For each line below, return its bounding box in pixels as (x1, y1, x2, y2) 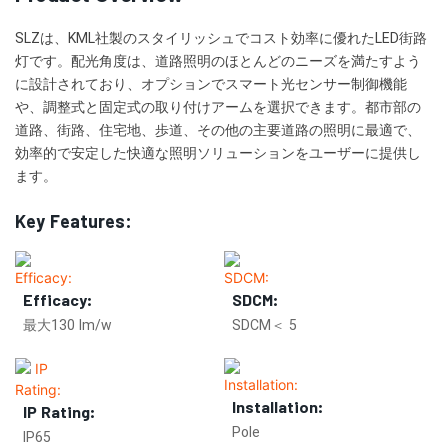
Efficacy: (23, 290, 92, 310)
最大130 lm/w (23, 315, 112, 337)
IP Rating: (23, 401, 95, 421)
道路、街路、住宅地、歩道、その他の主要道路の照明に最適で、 (15, 120, 421, 142)
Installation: (232, 396, 323, 416)
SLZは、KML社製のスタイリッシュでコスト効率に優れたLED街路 (15, 28, 427, 50)
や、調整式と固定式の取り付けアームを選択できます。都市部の (15, 97, 421, 119)
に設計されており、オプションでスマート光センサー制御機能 (15, 74, 407, 96)
